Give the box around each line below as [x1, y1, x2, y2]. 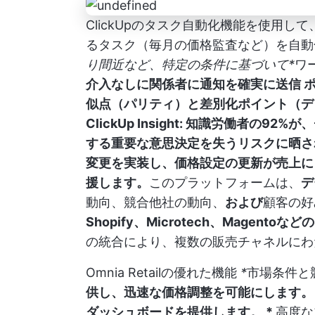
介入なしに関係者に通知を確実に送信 [86, 76, 304, 91]
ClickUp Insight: [86, 115, 183, 131]
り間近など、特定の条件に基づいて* [86, 56, 295, 72]
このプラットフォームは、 [149, 174, 301, 190]
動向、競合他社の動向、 [86, 194, 225, 210]
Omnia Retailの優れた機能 [86, 264, 240, 280]
